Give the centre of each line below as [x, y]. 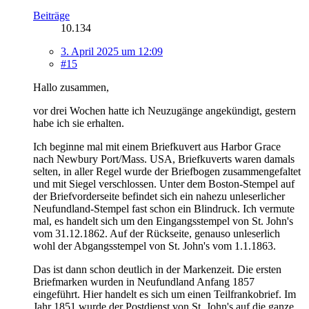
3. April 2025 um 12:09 [112, 52]
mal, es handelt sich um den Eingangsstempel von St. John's [163, 221]
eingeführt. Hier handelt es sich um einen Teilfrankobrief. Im [165, 295]
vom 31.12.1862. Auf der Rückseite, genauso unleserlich [157, 234]
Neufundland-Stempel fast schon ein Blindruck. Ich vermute [164, 209]
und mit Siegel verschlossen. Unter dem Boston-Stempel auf [164, 184]
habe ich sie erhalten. [79, 123]
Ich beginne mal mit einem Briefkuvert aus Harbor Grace [157, 147]
